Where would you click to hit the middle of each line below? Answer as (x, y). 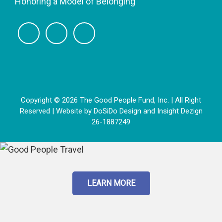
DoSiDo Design (117, 111)
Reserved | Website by (56, 111)
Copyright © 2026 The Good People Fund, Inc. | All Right (111, 100)
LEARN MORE (111, 183)
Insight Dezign (180, 111)
